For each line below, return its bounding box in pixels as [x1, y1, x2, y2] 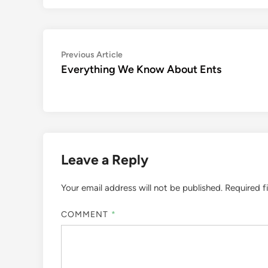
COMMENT [61, 209, 111, 220]
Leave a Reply [61, 151, 148, 168]
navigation [60, 65, 130, 83]
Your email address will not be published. [61, 182, 223, 193]
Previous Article [61, 49, 123, 60]
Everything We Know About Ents [61, 62, 221, 76]
